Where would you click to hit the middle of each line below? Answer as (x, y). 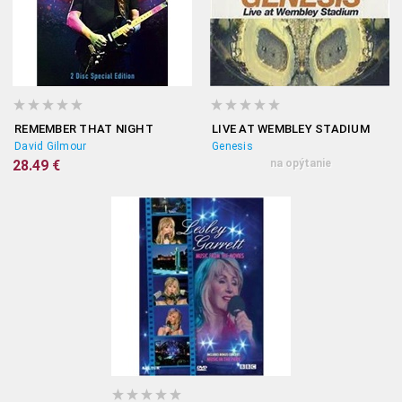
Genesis (232, 146)
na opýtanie (301, 163)
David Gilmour (51, 146)
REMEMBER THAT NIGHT (84, 129)
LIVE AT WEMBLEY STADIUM (291, 129)
